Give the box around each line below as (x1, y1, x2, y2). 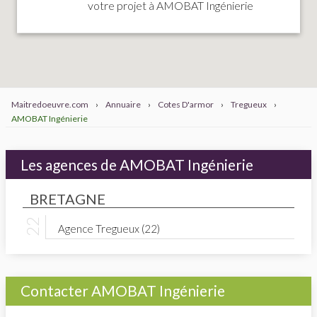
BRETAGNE (30, 190, 105, 207)
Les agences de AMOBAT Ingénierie (20, 155, 253, 173)
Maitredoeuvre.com (11, 99, 88, 110)
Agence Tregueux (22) (57, 222, 160, 236)
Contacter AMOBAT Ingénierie (20, 282, 225, 300)
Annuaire (105, 99, 141, 110)
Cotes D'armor (158, 99, 214, 110)
